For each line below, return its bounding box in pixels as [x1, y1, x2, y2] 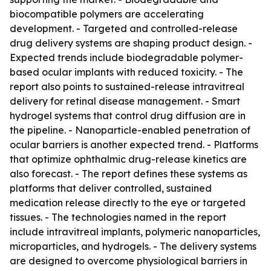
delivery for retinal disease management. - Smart [10, 95, 240, 107]
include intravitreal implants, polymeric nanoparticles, [10, 226, 260, 238]
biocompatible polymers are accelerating [10, 8, 204, 20]
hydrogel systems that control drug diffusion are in [10, 109, 246, 122]
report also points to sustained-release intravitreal [10, 80, 244, 93]
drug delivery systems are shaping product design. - [10, 37, 252, 49]
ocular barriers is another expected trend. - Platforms [10, 139, 258, 151]
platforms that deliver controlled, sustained [10, 182, 212, 194]
